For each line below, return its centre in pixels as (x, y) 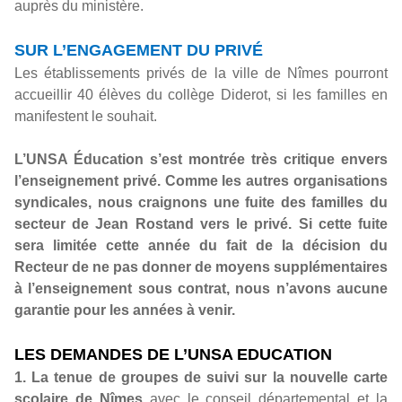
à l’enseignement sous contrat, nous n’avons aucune (201, 288)
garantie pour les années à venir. (127, 310)
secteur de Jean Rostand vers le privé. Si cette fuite (201, 224)
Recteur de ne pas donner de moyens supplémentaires (201, 267)
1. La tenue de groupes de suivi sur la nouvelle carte (201, 377)
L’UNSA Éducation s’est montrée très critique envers (201, 159)
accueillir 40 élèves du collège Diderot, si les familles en (201, 95)
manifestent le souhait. (86, 116)
